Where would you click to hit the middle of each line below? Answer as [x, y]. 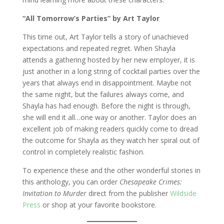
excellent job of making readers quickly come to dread [110, 129]
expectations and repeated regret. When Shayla [99, 48]
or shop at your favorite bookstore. [98, 205]
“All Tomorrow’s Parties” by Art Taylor [91, 18]
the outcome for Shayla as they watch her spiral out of [111, 140]
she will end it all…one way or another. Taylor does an [109, 117]
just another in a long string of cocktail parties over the [111, 71]
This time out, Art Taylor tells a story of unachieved [105, 37]
